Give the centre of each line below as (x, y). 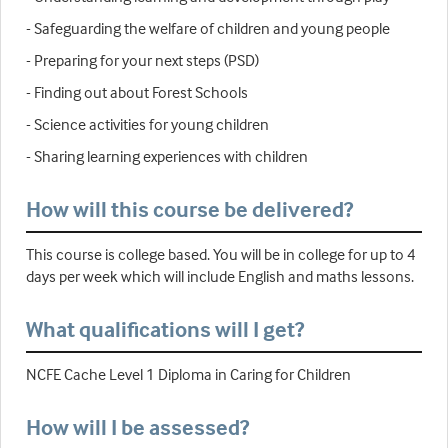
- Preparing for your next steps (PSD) (142, 60)
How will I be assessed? (137, 427)
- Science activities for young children (147, 124)
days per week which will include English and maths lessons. (220, 276)
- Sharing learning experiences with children (167, 156)
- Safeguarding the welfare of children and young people (208, 28)
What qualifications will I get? (165, 329)
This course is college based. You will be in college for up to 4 (221, 254)
